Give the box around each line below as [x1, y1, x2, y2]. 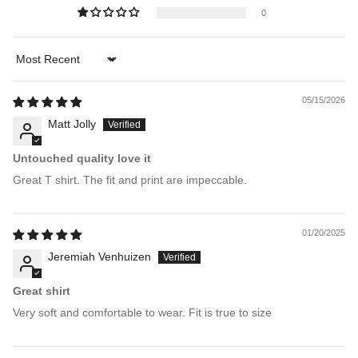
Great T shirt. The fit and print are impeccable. [13, 173, 247, 186]
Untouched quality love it [13, 151, 151, 165]
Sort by [12, 58, 48, 72]
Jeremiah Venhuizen [48, 249, 151, 263]
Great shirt [13, 284, 70, 297]
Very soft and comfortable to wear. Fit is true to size [13, 305, 272, 319]
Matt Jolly [48, 117, 96, 130]
